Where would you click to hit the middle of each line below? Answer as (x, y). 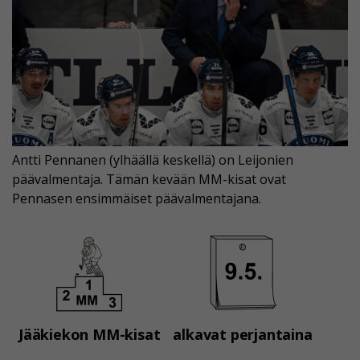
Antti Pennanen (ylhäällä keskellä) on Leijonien (153, 160)
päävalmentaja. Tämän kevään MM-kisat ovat (149, 179)
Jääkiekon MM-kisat (90, 334)
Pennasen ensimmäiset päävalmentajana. (137, 198)
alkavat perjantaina (243, 334)
